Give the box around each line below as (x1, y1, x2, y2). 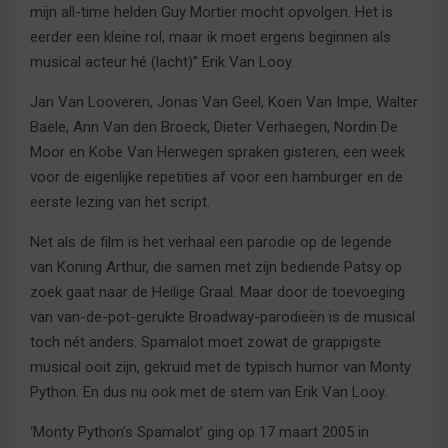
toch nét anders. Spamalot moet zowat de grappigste (30, 333, 381, 352)
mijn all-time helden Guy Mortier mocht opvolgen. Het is (30, 3, 393, 22)
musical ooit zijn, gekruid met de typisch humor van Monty (30, 358, 411, 377)
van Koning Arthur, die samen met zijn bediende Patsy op (30, 258, 402, 277)
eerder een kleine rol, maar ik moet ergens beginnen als (30, 28, 391, 47)
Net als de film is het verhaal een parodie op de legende (30, 233, 392, 252)
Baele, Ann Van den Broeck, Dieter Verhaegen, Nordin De (30, 118, 398, 137)
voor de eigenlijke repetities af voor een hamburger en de (30, 168, 403, 187)
